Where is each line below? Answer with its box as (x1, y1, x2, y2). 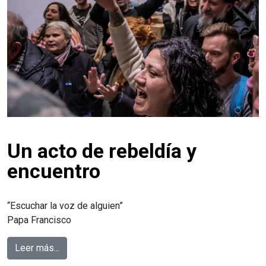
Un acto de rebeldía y (7, 138, 197, 163)
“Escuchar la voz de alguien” (7, 199, 123, 211)
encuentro (7, 159, 100, 183)
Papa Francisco (7, 214, 71, 226)
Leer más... (15, 242, 59, 254)
